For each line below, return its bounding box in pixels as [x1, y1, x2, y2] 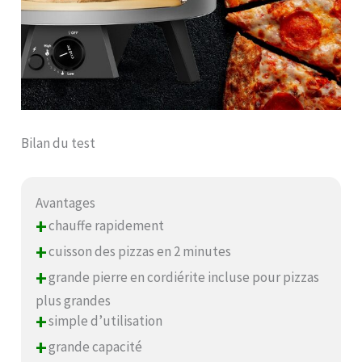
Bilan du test [21, 134, 96, 153]
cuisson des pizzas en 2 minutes [46, 242, 232, 260]
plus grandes [36, 291, 112, 309]
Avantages [36, 193, 96, 212]
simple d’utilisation [46, 311, 163, 330]
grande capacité [46, 337, 143, 356]
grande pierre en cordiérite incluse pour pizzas [46, 267, 320, 286]
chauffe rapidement [46, 216, 165, 234]
